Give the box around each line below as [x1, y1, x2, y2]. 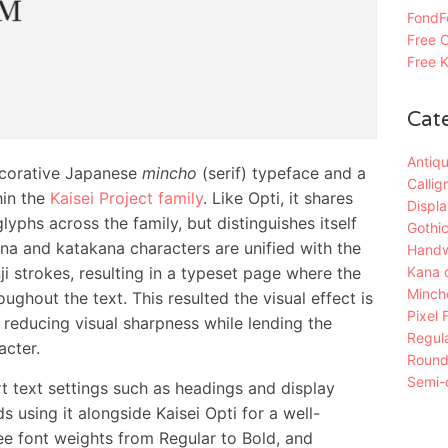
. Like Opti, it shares [202, 188, 353, 209]
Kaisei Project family [49, 188, 203, 209]
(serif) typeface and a [196, 163, 366, 184]
